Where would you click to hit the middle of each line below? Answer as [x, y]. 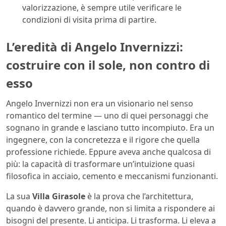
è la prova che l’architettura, [139, 196]
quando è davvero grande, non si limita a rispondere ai [110, 208]
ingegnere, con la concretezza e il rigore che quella [103, 139]
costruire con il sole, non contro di [108, 65]
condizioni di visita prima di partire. [89, 20]
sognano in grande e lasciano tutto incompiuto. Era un [110, 127]
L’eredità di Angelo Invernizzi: [95, 47]
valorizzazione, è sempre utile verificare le [102, 8]
